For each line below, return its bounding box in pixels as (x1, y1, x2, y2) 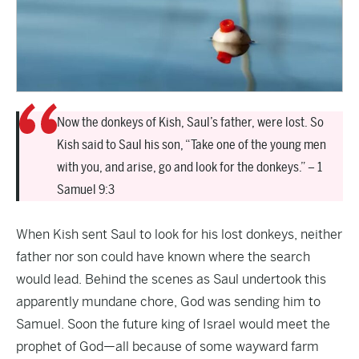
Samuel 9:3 (57, 182, 115, 197)
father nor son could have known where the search (16, 249, 310, 264)
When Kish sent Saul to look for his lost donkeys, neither (16, 227, 342, 242)
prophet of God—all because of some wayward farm (16, 339, 319, 354)
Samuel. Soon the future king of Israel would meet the (16, 317, 330, 332)
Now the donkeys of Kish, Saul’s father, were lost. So (57, 115, 324, 130)
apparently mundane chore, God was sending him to (16, 294, 321, 309)
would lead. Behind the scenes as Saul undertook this (16, 272, 326, 287)
